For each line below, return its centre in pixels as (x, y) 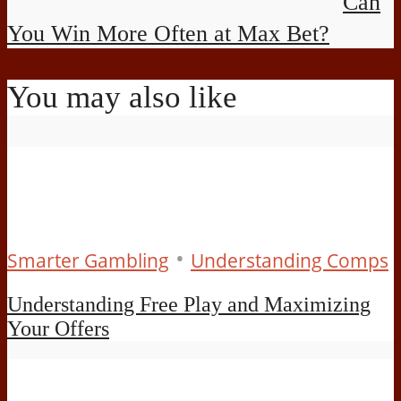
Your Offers (58, 329)
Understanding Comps (290, 261)
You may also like (122, 98)
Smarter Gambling (88, 261)
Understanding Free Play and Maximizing (189, 305)
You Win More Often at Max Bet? (168, 33)
